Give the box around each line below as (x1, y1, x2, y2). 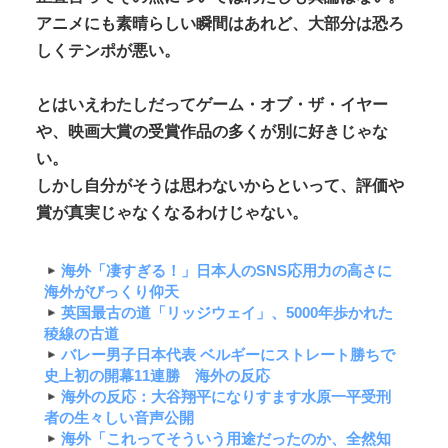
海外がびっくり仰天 (44, 283, 179, 300)
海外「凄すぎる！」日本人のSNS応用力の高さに (60, 262, 392, 279)
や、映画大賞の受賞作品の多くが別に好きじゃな (36, 122, 388, 140)
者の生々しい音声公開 (44, 409, 194, 426)
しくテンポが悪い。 (36, 41, 180, 59)
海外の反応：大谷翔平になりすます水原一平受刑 (60, 388, 391, 405)
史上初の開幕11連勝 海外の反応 (44, 367, 270, 384)
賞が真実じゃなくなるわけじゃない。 (36, 203, 308, 221)
